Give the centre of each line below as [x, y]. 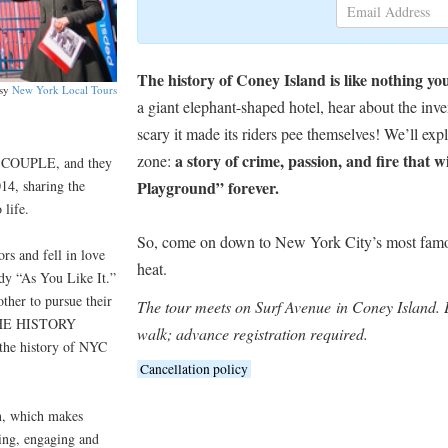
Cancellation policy [194, 369]
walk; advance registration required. [255, 333]
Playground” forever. [208, 187]
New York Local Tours [65, 89]
